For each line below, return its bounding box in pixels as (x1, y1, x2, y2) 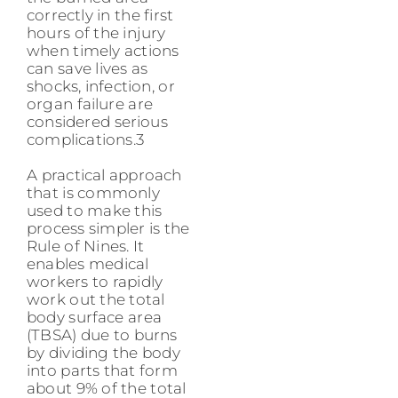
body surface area (27, 307, 162, 326)
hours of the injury (27, 23, 166, 42)
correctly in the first (27, 5, 174, 24)
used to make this (27, 201, 163, 219)
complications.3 (27, 130, 144, 148)
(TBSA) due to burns (27, 325, 178, 344)
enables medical (27, 254, 149, 273)
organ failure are (27, 94, 153, 113)
